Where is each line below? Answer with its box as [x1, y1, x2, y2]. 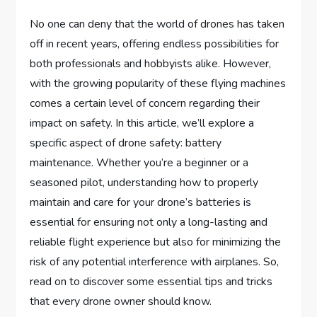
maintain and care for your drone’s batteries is [30, 195, 252, 211]
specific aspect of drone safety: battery [30, 135, 222, 151]
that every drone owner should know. [30, 294, 212, 310]
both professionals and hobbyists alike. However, [30, 56, 272, 72]
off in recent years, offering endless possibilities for [30, 36, 279, 52]
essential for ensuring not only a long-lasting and [30, 214, 268, 231]
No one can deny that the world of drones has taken [30, 16, 285, 33]
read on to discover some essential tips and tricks [30, 274, 273, 290]
